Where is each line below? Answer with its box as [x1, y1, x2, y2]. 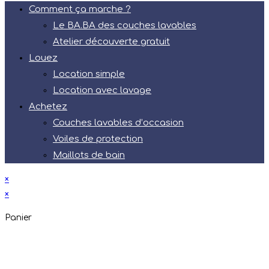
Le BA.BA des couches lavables [53, 20, 196, 31]
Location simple [53, 68, 125, 79]
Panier [5, 213, 32, 222]
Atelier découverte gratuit [53, 36, 170, 47]
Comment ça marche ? [29, 4, 131, 14]
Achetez [29, 101, 67, 112]
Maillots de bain [53, 150, 125, 160]
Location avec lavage [53, 85, 151, 95]
